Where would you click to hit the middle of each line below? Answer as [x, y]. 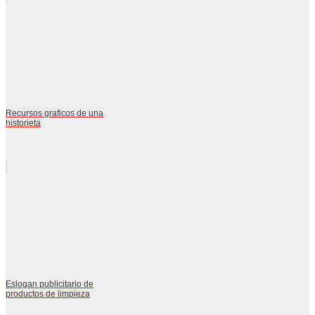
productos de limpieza [48, 294]
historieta [23, 123]
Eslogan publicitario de [50, 284]
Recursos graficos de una [54, 113]
